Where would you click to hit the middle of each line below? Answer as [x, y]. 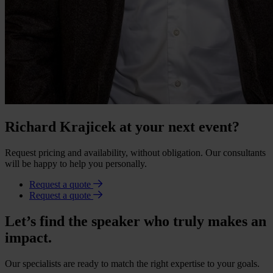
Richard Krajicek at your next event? [122, 127]
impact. [28, 238]
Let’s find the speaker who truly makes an [136, 222]
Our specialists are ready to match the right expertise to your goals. [132, 264]
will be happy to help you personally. [76, 164]
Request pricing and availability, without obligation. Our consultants [135, 153]
